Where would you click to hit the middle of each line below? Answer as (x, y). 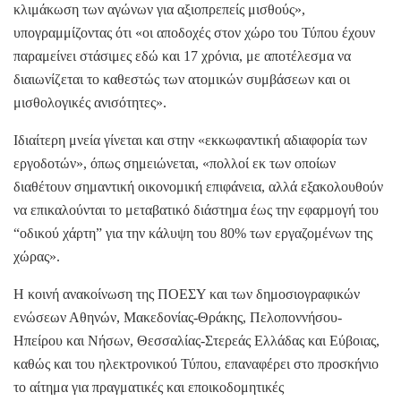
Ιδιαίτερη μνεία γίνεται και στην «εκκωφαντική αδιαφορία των (190, 140)
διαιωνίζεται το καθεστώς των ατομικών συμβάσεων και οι (182, 79)
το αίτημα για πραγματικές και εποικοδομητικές (149, 387)
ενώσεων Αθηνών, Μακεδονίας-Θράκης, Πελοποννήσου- (178, 317)
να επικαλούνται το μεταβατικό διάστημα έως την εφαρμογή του (196, 209)
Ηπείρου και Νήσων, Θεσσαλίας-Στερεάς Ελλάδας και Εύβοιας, (196, 340)
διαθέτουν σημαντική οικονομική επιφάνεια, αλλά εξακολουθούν (198, 186)
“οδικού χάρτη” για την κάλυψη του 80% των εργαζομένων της (193, 233)
